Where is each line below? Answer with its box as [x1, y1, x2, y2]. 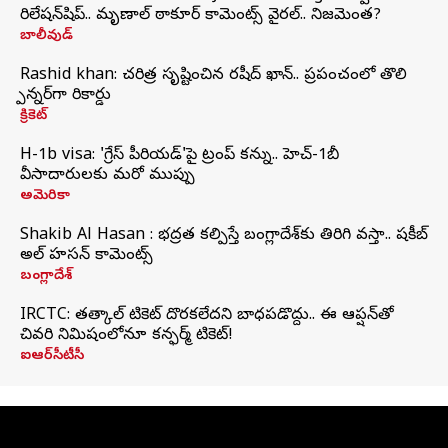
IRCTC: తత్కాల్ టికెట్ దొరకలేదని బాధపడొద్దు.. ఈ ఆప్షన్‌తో [20, 305, 394, 327]
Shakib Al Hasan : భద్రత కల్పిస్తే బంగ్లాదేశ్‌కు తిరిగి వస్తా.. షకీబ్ [20, 225, 428, 247]
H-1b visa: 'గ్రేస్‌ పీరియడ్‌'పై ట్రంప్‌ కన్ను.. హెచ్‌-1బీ [20, 145, 339, 167]
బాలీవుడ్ [20, 27, 73, 46]
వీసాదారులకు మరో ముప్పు [20, 165, 195, 187]
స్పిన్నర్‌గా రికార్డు [20, 85, 111, 107]
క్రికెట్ [20, 107, 47, 126]
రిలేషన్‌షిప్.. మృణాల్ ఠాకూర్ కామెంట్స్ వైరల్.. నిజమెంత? [20, 5, 381, 27]
